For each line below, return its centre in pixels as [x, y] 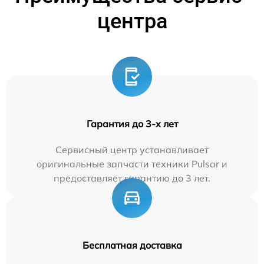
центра [132, 22]
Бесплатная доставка [132, 245]
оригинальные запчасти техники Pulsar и [132, 164]
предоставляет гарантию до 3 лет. [132, 178]
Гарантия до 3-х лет [132, 124]
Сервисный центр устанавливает [132, 150]
